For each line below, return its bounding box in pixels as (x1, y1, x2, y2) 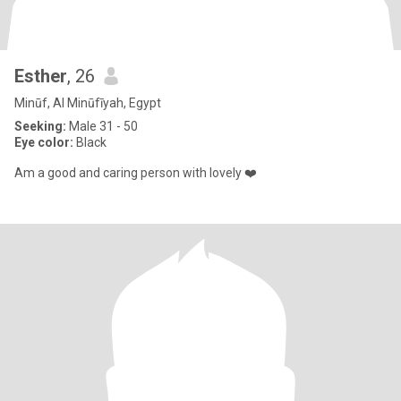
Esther (14, 65, 67, 87)
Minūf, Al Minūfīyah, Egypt (14, 96, 161, 110)
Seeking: (14, 119, 66, 133)
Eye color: (14, 135, 73, 149)
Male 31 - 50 (66, 119, 138, 133)
